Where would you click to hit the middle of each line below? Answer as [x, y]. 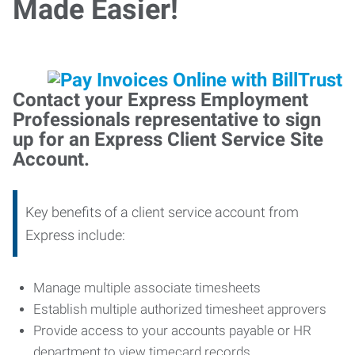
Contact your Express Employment [160, 100]
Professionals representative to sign [167, 120]
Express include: [75, 235]
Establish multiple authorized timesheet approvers [181, 309]
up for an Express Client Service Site [168, 139]
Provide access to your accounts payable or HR [172, 330]
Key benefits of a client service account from [162, 212]
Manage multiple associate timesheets [150, 288]
